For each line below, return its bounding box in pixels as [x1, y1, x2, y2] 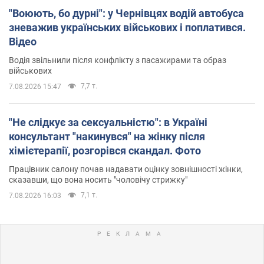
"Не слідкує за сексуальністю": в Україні [9, 115, 207, 128]
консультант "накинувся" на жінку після [9, 130, 205, 143]
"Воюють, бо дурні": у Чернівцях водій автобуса [9, 6, 244, 19]
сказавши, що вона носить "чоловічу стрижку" [9, 174, 187, 184]
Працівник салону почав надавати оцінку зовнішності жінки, [9, 164, 243, 174]
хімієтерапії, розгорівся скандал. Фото [9, 144, 201, 157]
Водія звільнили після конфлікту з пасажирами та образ [9, 55, 226, 65]
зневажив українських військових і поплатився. [9, 21, 246, 34]
